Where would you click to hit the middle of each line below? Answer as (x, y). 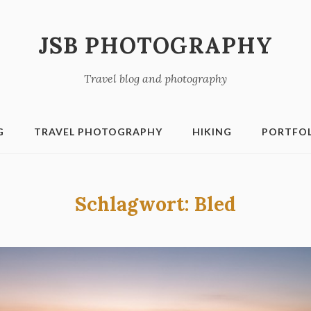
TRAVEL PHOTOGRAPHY (98, 132)
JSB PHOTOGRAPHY (155, 45)
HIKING (212, 132)
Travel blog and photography (155, 78)
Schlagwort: (135, 204)
